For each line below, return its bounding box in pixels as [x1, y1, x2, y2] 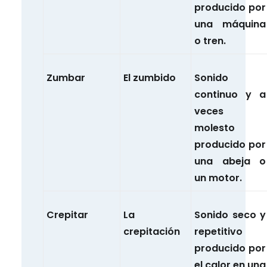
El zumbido [123, 71, 176, 85]
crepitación [123, 225, 180, 239]
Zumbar [46, 71, 85, 85]
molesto [194, 121, 235, 135]
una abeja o [194, 154, 266, 169]
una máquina [194, 17, 266, 32]
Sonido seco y [194, 208, 266, 222]
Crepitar [46, 208, 88, 222]
